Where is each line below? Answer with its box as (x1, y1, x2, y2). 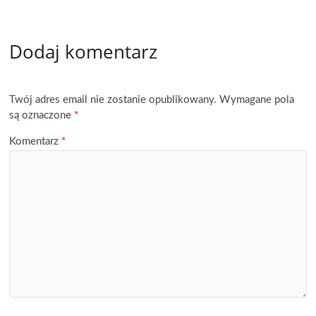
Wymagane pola (219, 95, 295, 106)
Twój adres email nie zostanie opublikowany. (9, 95, 217, 106)
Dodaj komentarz (9, 38, 158, 64)
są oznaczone (9, 110, 75, 121)
